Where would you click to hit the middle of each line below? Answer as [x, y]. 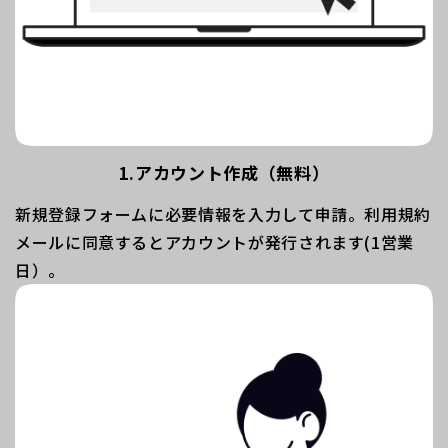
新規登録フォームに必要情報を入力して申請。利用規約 [223, 213]
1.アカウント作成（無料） [224, 172]
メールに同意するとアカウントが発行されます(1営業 [214, 241]
